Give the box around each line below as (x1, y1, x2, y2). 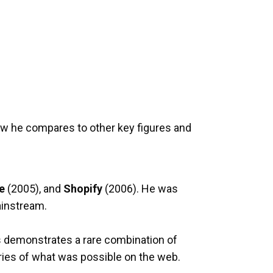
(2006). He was (102, 182, 178, 195)
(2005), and (5, 182, 63, 195)
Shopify (63, 182, 102, 195)
